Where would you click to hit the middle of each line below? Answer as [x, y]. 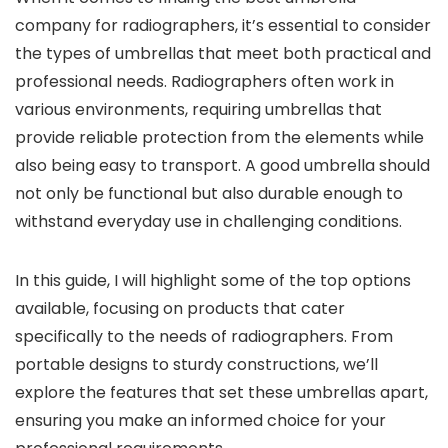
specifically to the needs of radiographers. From [204, 336]
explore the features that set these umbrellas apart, [221, 392]
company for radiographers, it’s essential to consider [223, 25]
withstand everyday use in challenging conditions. [208, 221]
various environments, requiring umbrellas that [198, 109]
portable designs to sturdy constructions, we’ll [196, 364]
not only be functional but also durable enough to [209, 193]
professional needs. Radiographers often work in [204, 81]
